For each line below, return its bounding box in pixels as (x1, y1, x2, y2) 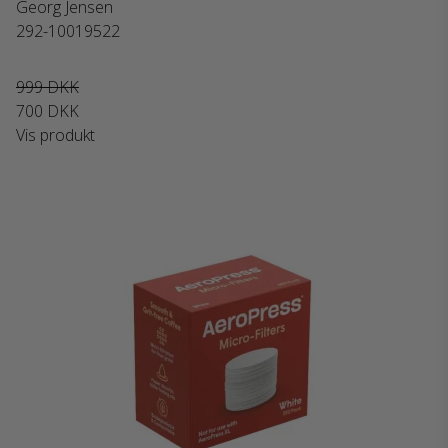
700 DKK (16, 100, 79, 122)
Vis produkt (16, 124, 95, 146)
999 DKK (16, 76, 79, 98)
